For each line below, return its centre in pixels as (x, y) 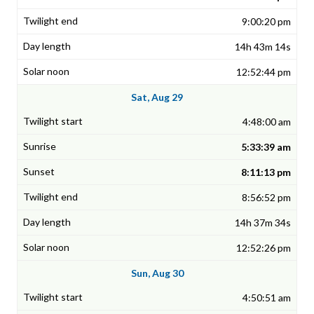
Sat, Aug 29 (157, 97)
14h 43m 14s (263, 47)
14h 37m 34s (263, 223)
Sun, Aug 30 (157, 273)
